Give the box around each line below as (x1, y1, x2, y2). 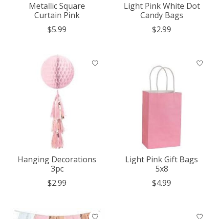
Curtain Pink (34, 9, 80, 21)
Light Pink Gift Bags (125, 153, 198, 165)
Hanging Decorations (18, 153, 97, 165)
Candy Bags (140, 9, 183, 21)
